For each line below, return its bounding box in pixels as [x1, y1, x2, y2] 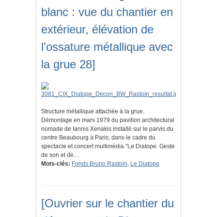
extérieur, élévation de [41, 23, 154, 36]
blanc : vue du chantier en [41, 5, 173, 19]
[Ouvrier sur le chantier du [41, 197, 174, 210]
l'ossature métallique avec [41, 40, 173, 54]
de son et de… [41, 152, 79, 159]
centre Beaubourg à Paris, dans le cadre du [41, 134, 155, 141]
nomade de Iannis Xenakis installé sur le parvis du [41, 125, 173, 133]
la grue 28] [41, 58, 95, 71]
